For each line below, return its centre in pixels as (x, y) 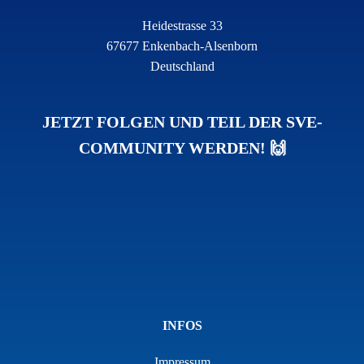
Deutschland (182, 66)
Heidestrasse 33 (182, 26)
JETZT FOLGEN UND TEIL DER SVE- (182, 122)
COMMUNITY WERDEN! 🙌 (182, 148)
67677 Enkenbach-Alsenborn (182, 46)
